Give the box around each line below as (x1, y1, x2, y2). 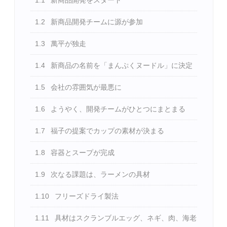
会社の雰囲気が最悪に (49, 83, 122, 92)
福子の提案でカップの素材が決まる (49, 127, 165, 135)
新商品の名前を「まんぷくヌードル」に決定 (49, 61, 193, 70)
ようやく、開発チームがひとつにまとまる (49, 105, 186, 113)
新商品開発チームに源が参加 (49, 18, 143, 26)
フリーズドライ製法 (53, 192, 119, 201)
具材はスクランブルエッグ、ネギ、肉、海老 (53, 214, 197, 222)
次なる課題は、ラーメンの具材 (49, 170, 150, 179)
